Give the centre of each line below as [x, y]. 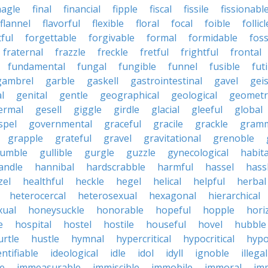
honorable [120, 210]
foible [217, 23]
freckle [113, 52]
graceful [123, 124]
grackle [211, 124]
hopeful [173, 210]
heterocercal [38, 196]
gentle [74, 95]
